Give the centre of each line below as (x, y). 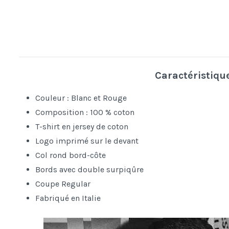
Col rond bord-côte (71, 155)
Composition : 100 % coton (85, 112)
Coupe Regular (63, 184)
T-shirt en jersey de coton (82, 126)
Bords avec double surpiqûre (89, 169)
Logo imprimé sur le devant (87, 141)
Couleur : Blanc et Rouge (81, 98)
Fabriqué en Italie (68, 198)
